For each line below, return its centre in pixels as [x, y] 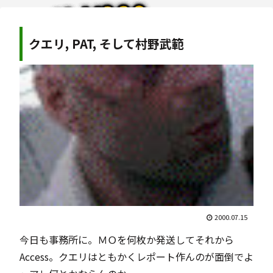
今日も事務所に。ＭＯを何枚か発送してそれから [127, 239]
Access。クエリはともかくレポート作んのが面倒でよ [136, 256]
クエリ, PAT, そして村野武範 [106, 44]
